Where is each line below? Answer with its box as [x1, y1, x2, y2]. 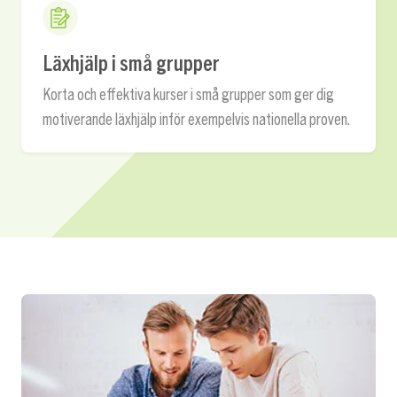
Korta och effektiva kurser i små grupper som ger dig [43, 82, 334, 104]
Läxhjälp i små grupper [43, 48, 220, 75]
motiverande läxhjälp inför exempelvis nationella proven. [43, 107, 351, 128]
